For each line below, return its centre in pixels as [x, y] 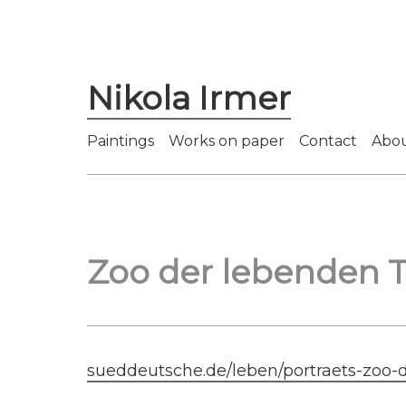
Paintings [121, 141]
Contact [328, 141]
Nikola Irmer [189, 98]
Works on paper [227, 141]
